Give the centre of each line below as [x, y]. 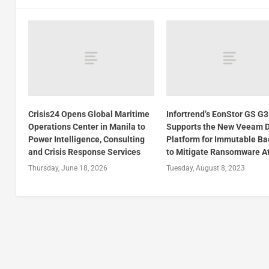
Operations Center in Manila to [86, 127]
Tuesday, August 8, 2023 [206, 168]
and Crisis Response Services [84, 152]
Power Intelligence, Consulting [86, 140]
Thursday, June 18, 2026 [68, 168]
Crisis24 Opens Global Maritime [89, 114]
